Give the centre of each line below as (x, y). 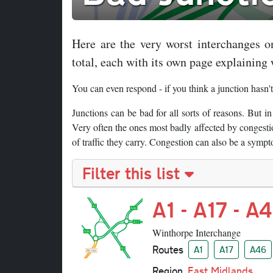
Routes (168, 249)
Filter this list (131, 173)
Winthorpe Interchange (197, 233)
